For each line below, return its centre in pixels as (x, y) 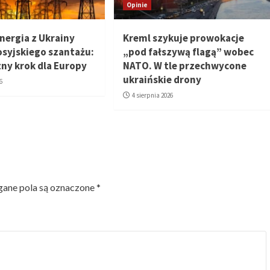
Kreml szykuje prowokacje (183, 38)
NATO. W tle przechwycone (184, 66)
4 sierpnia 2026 (152, 96)
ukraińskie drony (162, 80)
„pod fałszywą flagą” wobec (188, 52)
